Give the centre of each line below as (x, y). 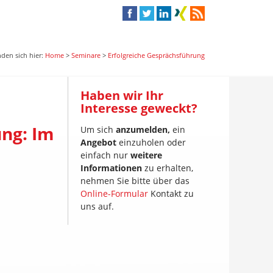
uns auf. (97, 206)
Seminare (86, 55)
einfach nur (105, 155)
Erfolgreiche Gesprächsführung (156, 55)
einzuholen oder (151, 142)
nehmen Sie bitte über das (135, 181)
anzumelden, (143, 129)
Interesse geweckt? (139, 108)
